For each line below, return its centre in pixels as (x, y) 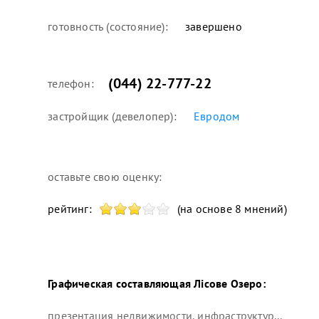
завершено (212, 26)
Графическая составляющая (120, 283)
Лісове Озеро (227, 283)
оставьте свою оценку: (105, 176)
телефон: (71, 83)
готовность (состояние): (108, 26)
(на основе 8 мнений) (232, 208)
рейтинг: (70, 208)
